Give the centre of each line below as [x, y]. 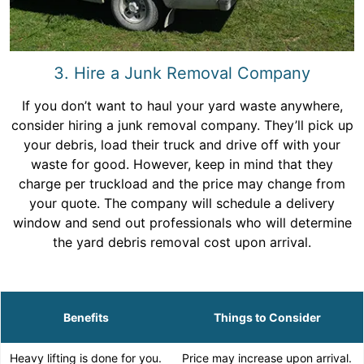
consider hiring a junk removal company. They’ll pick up [182, 125]
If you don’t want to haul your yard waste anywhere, [182, 105]
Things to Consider [267, 317]
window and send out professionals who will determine [182, 222]
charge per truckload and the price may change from [182, 183]
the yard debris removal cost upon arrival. [182, 242]
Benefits [86, 317]
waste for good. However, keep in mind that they [182, 164]
